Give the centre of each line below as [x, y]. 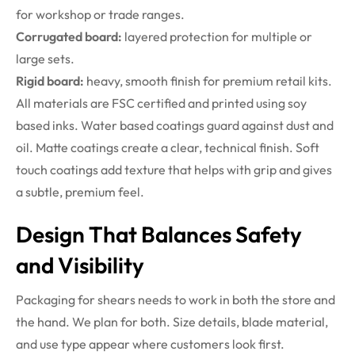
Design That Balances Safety [159, 235]
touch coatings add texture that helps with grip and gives [174, 170]
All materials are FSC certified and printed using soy [161, 103]
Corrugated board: [69, 37]
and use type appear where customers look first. [150, 344]
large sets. [45, 59]
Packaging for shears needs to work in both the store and [176, 300]
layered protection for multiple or [217, 37]
